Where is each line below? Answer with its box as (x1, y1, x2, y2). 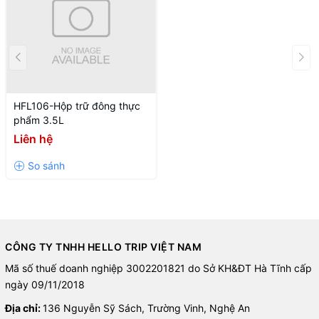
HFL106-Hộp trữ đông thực (14, 100, 140, 113)
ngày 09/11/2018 (5, 278, 85, 291)
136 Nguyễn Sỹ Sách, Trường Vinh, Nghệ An (43, 302, 250, 315)
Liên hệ (14, 132, 53, 147)
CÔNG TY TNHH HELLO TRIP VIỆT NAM (5, 241, 202, 253)
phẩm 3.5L (14, 114, 64, 127)
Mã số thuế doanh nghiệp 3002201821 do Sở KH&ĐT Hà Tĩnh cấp (5, 262, 312, 275)
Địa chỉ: (5, 302, 43, 315)
